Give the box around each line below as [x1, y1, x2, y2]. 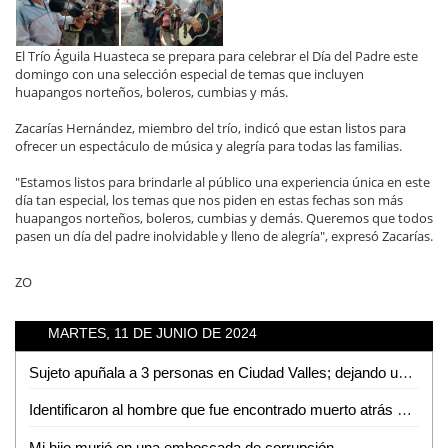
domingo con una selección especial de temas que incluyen [15, 64, 364, 83]
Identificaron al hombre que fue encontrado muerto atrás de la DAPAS [396, 401, 412, 419]
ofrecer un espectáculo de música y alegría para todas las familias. [15, 136, 402, 155]
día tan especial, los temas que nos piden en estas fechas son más [15, 190, 403, 209]
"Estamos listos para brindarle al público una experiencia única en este [15, 172, 430, 191]
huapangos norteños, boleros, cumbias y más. [15, 82, 288, 101]
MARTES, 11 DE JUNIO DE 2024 [48, 325, 258, 342]
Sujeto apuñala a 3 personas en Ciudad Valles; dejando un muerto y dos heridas [397, 363, 413, 381]
